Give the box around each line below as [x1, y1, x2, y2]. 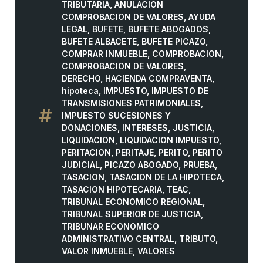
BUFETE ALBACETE [62, 36, 137, 46]
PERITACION [62, 147, 111, 157]
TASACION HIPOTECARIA [62, 184, 162, 194]
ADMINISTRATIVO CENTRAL [62, 233, 174, 244]
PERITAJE [116, 147, 154, 157]
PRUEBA [183, 159, 215, 170]
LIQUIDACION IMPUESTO [120, 134, 219, 145]
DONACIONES [62, 122, 117, 133]
